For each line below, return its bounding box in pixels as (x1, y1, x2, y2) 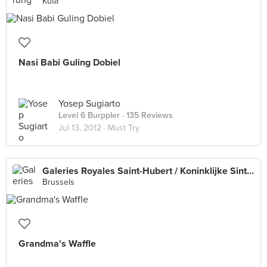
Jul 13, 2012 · (58, 123, 108, 133)
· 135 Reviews (120, 110, 173, 120)
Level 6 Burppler (58, 110, 120, 120)
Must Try (108, 123, 139, 133)
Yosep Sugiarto (58, 98, 120, 110)
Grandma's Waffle (18, 238, 96, 250)
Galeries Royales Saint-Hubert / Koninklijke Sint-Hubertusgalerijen (247, 165, 254, 177)
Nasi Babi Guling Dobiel (18, 57, 120, 69)
